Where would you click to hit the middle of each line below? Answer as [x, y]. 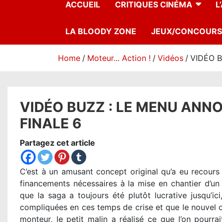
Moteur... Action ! [119, 58]
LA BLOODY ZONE [101, 31]
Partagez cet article [57, 143]
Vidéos [170, 58]
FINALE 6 [51, 124]
